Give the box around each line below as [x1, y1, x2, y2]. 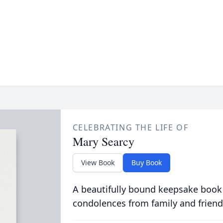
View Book [81, 158, 114, 167]
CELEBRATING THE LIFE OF [72, 122, 189, 133]
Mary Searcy [72, 133, 134, 149]
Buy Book [131, 158, 162, 167]
